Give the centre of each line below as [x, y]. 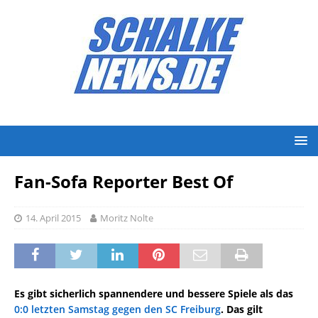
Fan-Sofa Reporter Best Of [124, 181]
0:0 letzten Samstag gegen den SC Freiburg [117, 309]
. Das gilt [242, 309]
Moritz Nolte [127, 218]
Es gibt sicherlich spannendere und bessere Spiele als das [154, 294]
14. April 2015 [53, 218]
